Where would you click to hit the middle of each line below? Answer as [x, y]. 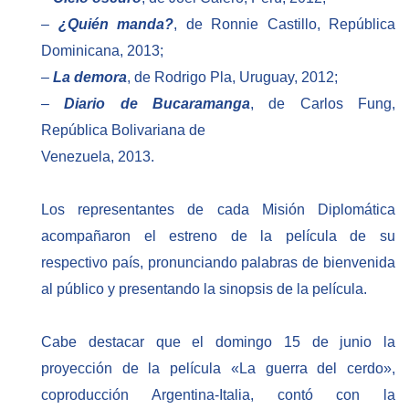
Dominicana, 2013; [102, 51]
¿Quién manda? [115, 25]
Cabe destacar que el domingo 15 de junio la [218, 341]
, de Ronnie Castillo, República [284, 25]
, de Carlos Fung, [323, 104]
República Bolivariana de [123, 131]
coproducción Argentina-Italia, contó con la [218, 394]
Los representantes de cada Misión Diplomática [218, 210]
